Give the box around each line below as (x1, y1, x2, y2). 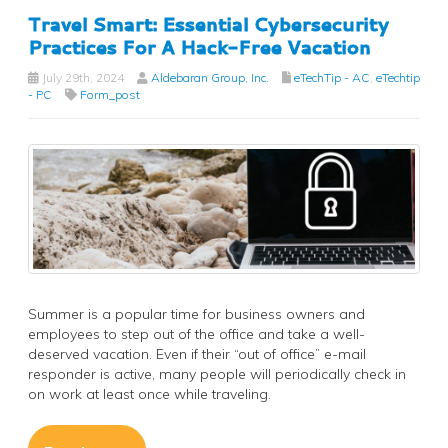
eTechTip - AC (294, 70, 370, 86)
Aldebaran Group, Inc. (151, 70, 269, 86)
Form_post (80, 87, 140, 103)
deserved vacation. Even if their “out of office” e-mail (28, 344, 366, 363)
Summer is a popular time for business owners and (28, 304, 365, 323)
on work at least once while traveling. (28, 384, 271, 403)
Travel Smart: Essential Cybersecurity (28, 11, 389, 38)
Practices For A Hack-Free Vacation (28, 34, 371, 61)
